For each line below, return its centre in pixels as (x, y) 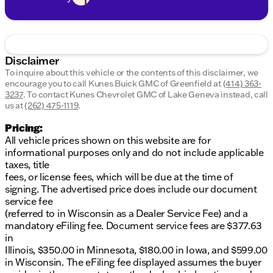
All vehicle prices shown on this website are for (108, 140)
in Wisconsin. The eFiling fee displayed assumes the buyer (133, 262)
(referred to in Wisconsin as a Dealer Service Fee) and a (127, 214)
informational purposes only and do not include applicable (134, 153)
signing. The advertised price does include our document (131, 189)
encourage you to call (47, 84)
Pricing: (24, 128)
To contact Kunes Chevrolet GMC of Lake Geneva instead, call (147, 95)
